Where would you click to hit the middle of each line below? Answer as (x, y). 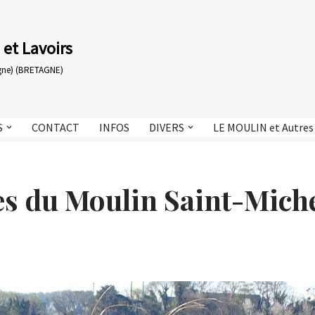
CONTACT (56, 128)
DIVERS (167, 128)
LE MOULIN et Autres (263, 128)
